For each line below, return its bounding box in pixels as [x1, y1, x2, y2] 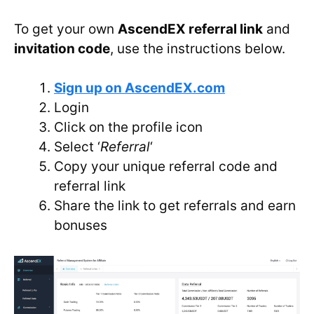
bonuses [54, 217, 107, 234]
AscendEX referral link [118, 20, 263, 37]
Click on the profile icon [54, 119, 203, 136]
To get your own [14, 20, 118, 37]
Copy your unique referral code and [54, 158, 278, 175]
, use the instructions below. [110, 40, 285, 57]
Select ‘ [54, 139, 100, 156]
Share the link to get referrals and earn [54, 198, 296, 214]
